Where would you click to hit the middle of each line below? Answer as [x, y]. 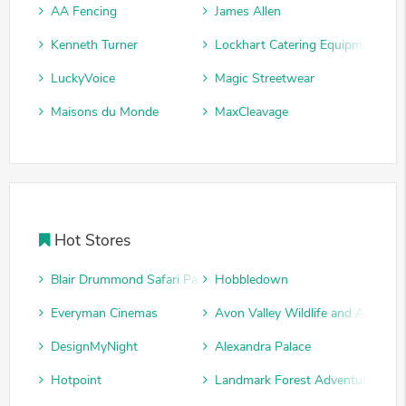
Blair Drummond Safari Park [130, 280]
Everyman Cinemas [104, 314]
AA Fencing [84, 12]
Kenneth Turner [94, 45]
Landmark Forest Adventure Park [309, 381]
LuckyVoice [83, 79]
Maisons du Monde [105, 112]
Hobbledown [251, 280]
